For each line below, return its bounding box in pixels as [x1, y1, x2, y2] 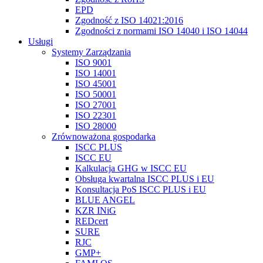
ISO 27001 [75, 100, 116, 110]
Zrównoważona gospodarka [52, 131, 156, 141]
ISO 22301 [75, 110, 116, 120]
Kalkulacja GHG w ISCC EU [75, 163, 187, 173]
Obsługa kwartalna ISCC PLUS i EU [75, 174, 214, 184]
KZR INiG [75, 205, 116, 215]
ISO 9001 [75, 58, 112, 68]
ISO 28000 [75, 121, 116, 131]
